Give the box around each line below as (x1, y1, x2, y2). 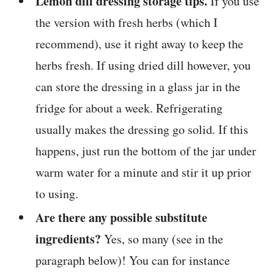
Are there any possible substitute (35, 209, 208, 227)
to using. (35, 185, 79, 202)
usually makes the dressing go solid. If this (35, 121, 249, 138)
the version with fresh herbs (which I (35, 14, 218, 31)
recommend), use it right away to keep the (35, 35, 244, 53)
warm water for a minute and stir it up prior (35, 164, 252, 181)
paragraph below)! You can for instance (35, 252, 231, 269)
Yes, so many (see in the (101, 231, 224, 248)
